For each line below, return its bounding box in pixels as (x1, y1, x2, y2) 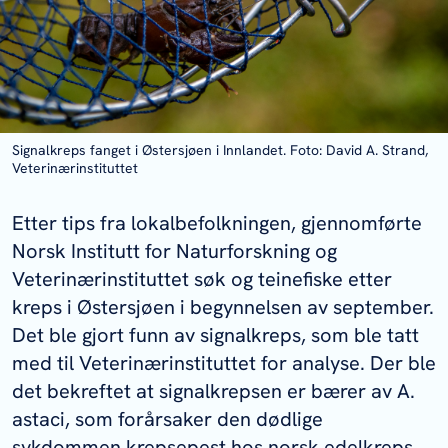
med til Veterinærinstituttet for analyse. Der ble (12, 350, 436, 377)
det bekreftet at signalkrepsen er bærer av (12, 378, 397, 405)
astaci (12, 406, 65, 433)
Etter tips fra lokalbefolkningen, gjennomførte (12, 210, 422, 237)
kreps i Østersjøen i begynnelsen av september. (12, 294, 434, 321)
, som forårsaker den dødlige (65, 406, 323, 433)
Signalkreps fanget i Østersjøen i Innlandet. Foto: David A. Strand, (12, 141, 428, 160)
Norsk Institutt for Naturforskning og (12, 238, 337, 265)
